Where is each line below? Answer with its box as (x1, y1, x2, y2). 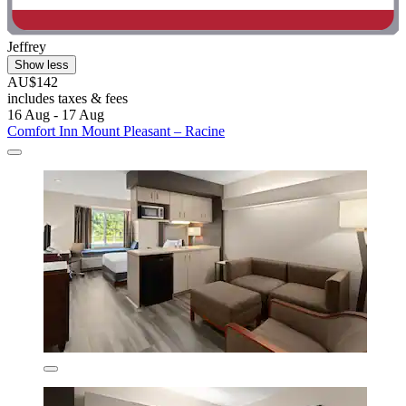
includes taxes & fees (7, 91, 128, 107)
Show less (14, 58, 69, 72)
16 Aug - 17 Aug (7, 107, 104, 123)
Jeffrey (7, 39, 46, 55)
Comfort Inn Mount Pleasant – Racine (7, 123, 225, 140)
